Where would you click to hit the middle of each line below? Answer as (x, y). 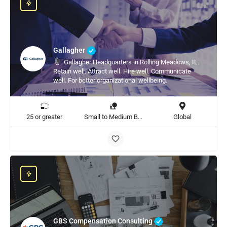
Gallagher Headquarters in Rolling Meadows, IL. (131, 62)
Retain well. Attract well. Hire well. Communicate (122, 71)
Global (182, 117)
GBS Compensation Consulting (104, 221)
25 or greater (45, 117)
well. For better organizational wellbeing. (110, 80)
